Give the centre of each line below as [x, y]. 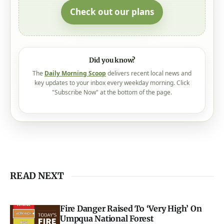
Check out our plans [112, 12]
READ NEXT [37, 176]
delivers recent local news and [149, 73]
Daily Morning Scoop [75, 73]
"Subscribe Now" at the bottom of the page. [112, 92]
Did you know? [112, 60]
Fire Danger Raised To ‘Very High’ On [131, 209]
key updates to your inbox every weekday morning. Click [112, 83]
